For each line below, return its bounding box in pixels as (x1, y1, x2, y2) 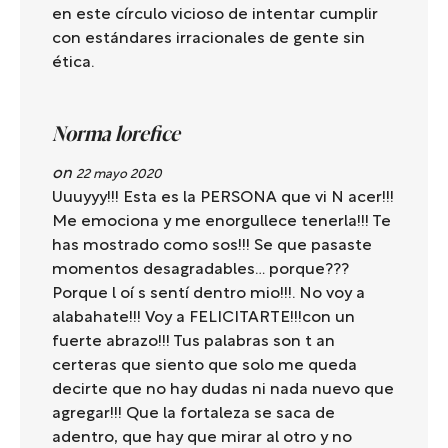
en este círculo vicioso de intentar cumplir (52, 8, 378, 23)
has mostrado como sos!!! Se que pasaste (52, 239, 372, 254)
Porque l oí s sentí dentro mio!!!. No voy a (52, 287, 365, 302)
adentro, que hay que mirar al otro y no (52, 431, 352, 446)
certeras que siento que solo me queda (52, 359, 357, 374)
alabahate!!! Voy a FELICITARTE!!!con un (52, 311, 355, 326)
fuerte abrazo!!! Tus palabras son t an (52, 335, 335, 350)
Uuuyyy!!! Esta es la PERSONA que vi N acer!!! (52, 191, 394, 206)
